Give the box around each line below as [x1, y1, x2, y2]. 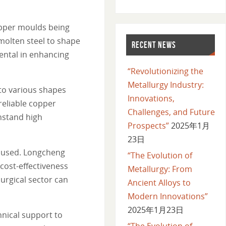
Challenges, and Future [127, 106, 215, 118]
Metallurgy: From [127, 163, 192, 175]
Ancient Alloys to [127, 177, 191, 188]
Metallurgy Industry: [127, 79, 204, 90]
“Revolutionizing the [127, 65, 203, 77]
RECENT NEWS [131, 39, 176, 50]
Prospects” [127, 120, 169, 131]
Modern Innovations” [127, 190, 208, 202]
